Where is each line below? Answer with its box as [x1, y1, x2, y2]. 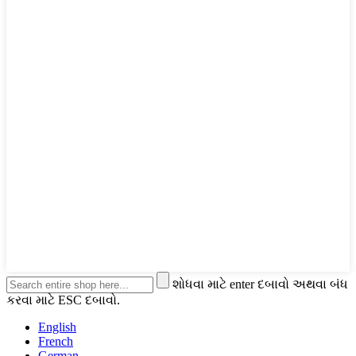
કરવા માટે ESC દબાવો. [6, 293, 120, 308]
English [38, 320, 76, 335]
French [38, 335, 73, 349]
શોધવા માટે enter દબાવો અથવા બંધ [172, 277, 348, 292]
